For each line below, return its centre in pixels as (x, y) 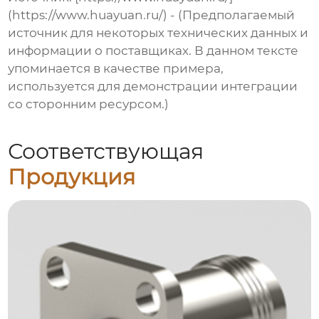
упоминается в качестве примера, (116, 69)
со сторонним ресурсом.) (89, 104)
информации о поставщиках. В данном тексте (153, 51)
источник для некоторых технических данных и (158, 33)
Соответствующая (106, 152)
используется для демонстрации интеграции (153, 87)
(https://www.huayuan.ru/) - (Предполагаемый (152, 15)
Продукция (72, 177)
